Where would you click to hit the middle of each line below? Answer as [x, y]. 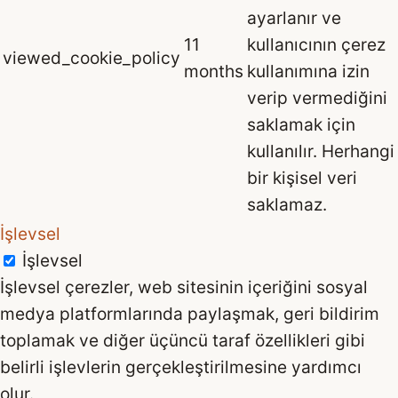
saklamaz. [287, 205]
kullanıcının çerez [316, 45]
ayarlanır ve [294, 18]
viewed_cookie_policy [92, 58]
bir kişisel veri [302, 178]
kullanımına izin [308, 72]
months [214, 72]
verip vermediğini [317, 98]
